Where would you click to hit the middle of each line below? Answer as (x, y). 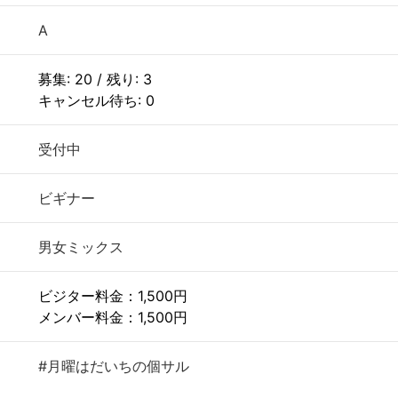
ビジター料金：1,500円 (113, 296)
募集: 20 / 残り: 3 (95, 79)
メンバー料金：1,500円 (113, 317)
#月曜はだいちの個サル (114, 366)
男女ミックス (81, 247)
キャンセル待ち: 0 (96, 100)
